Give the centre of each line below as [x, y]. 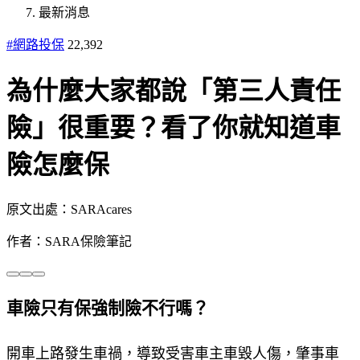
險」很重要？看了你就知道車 [174, 128]
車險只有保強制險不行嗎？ [108, 308]
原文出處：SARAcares [69, 209]
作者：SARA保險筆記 [69, 241]
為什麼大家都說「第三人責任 [174, 91]
